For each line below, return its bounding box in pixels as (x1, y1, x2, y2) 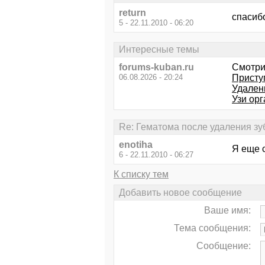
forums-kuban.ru (119, 62, 194, 72)
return (119, 7, 146, 18)
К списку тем (114, 169, 169, 180)
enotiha (119, 140, 153, 150)
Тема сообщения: (174, 222, 251, 233)
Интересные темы (119, 44, 199, 54)
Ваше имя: (204, 205, 251, 215)
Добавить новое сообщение (119, 187, 242, 198)
